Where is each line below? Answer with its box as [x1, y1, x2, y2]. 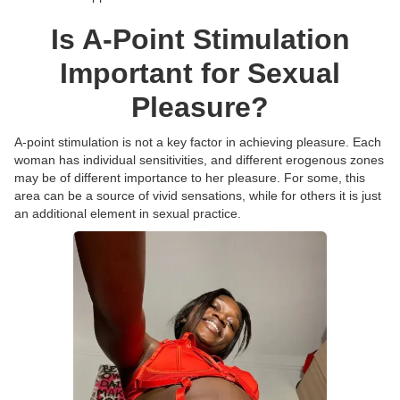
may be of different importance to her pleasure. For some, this [14, 170, 365, 185]
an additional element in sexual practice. [14, 205, 241, 221]
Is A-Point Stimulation [50, 22, 350, 55]
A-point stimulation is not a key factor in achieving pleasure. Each [14, 134, 381, 149]
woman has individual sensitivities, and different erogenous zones [14, 152, 384, 167]
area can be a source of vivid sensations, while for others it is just [14, 187, 381, 203]
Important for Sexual [60, 56, 340, 89]
